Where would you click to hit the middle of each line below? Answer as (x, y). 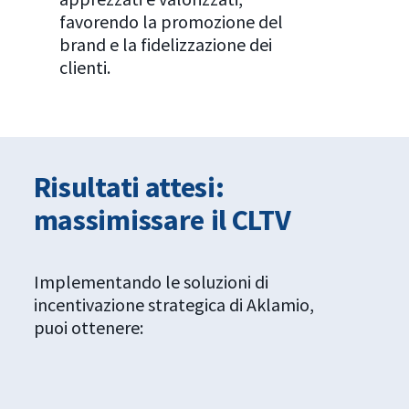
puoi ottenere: (88, 328)
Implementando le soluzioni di (151, 282)
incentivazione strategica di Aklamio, (173, 305)
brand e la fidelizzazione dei (165, 44)
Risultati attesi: (129, 188)
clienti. (84, 67)
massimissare (119, 220)
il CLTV (247, 220)
